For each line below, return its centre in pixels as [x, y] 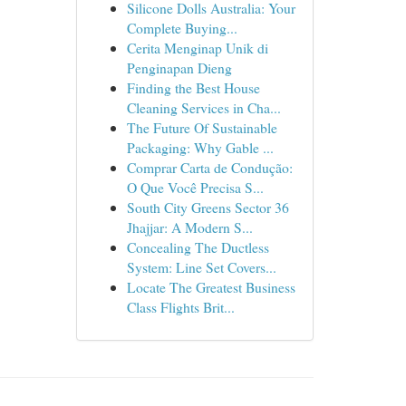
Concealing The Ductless [198, 247]
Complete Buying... [182, 28]
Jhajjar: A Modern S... [189, 227]
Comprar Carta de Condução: [209, 167]
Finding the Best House [193, 87]
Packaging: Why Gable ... [200, 147]
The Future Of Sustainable [202, 127]
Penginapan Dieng [179, 68]
